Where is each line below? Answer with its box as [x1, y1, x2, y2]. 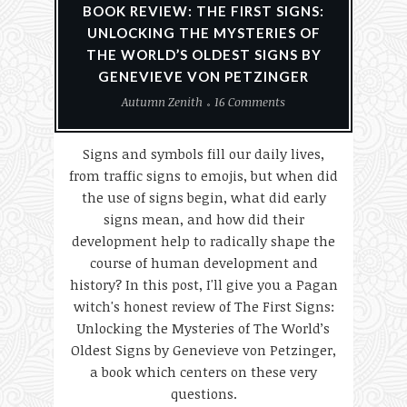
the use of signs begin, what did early [81, 188, 326, 206]
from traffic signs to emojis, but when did [69, 166, 338, 184]
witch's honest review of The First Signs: [73, 297, 334, 315]
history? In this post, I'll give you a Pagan [69, 275, 338, 293]
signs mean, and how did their [103, 210, 304, 228]
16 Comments [214, 94, 285, 110]
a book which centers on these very [90, 362, 317, 381]
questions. [170, 384, 237, 402]
